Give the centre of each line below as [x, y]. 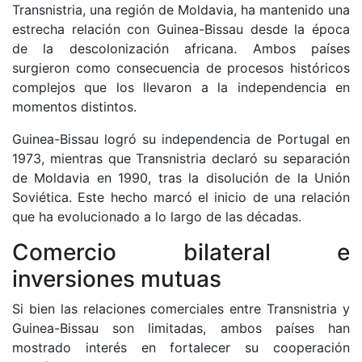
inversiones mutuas [117, 279]
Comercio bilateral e [181, 252]
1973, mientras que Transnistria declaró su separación [181, 158]
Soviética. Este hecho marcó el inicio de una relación [181, 197]
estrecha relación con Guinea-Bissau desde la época [181, 29]
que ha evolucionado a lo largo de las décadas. [157, 217]
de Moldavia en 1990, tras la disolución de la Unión [181, 178]
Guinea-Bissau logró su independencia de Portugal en [181, 139]
